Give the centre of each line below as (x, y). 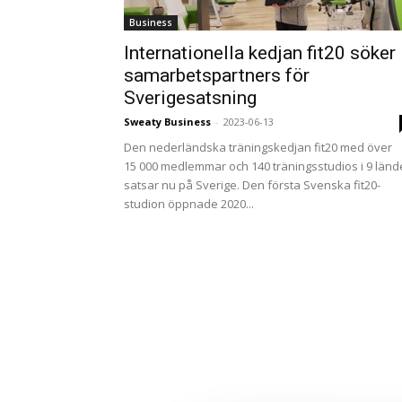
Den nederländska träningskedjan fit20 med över (258, 147)
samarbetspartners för (217, 75)
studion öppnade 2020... (189, 204)
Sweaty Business (167, 122)
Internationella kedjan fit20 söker (260, 53)
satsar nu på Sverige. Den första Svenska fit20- (252, 185)
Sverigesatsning (190, 98)
